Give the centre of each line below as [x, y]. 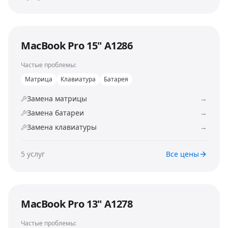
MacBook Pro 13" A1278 [77, 204]
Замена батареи [55, 113]
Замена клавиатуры [62, 127]
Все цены [182, 154]
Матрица [39, 79]
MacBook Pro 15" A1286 [77, 46]
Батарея [116, 79]
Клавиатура [78, 79]
